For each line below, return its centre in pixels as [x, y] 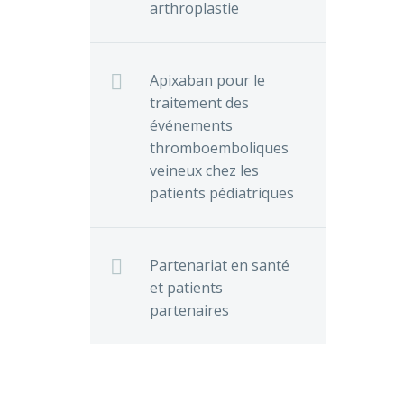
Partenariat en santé [220, 265]
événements [191, 125]
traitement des [199, 102]
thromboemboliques [219, 147]
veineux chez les [204, 170]
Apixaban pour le [207, 80]
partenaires [189, 310]
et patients [186, 287]
